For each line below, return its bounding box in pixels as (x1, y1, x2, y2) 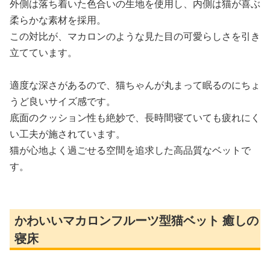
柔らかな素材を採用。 (10, 13, 106, 27)
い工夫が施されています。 (10, 127, 125, 140)
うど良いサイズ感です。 (10, 94, 116, 108)
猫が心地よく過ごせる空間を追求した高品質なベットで (10, 143, 251, 157)
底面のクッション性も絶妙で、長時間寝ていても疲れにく (10, 110, 260, 124)
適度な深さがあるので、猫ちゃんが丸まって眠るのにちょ (10, 78, 260, 92)
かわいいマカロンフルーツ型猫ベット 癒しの (14, 212, 259, 228)
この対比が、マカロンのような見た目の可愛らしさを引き (10, 29, 260, 43)
